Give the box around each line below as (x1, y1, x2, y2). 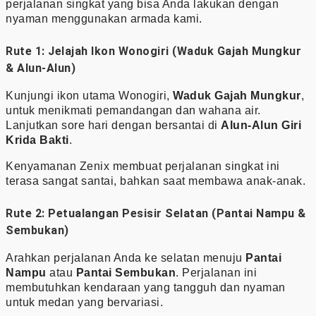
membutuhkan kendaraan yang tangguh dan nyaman (6, 281, 286, 293)
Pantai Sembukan (75, 266, 176, 279)
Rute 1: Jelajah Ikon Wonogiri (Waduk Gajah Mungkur (6, 44, 301, 58)
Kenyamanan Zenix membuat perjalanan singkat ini (6, 159, 280, 172)
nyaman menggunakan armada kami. (6, 12, 202, 25)
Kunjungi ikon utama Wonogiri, (6, 89, 173, 102)
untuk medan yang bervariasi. (6, 296, 163, 308)
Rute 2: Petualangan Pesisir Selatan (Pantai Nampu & (6, 206, 306, 220)
